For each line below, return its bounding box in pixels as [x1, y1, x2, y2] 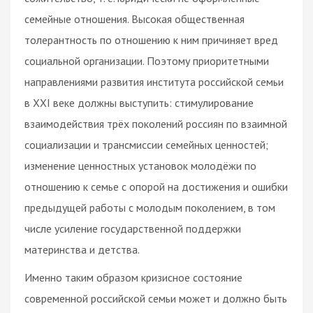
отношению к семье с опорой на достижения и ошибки [24, 179, 288, 194]
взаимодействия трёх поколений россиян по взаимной [24, 116, 287, 131]
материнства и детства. [24, 242, 140, 256]
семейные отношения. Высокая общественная [24, 11, 245, 26]
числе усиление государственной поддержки [24, 221, 241, 235]
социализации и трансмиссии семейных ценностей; [24, 137, 268, 152]
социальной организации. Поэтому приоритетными [24, 53, 269, 68]
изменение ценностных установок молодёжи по [24, 158, 256, 173]
